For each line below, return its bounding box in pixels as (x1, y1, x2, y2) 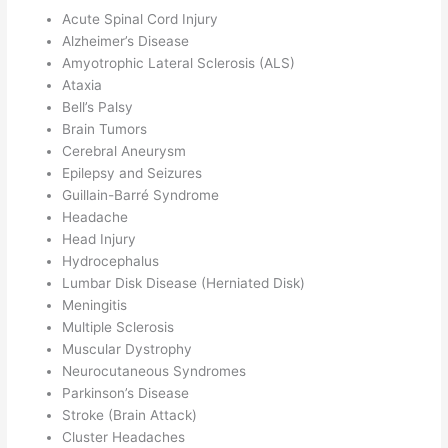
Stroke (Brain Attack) (62, 407, 198, 424)
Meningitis (62, 297, 128, 314)
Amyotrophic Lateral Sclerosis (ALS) (62, 55, 296, 72)
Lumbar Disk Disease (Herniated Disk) (62, 275, 306, 292)
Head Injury (62, 231, 137, 248)
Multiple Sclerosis (62, 319, 175, 336)
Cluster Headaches (62, 429, 186, 446)
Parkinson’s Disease (62, 385, 190, 402)
